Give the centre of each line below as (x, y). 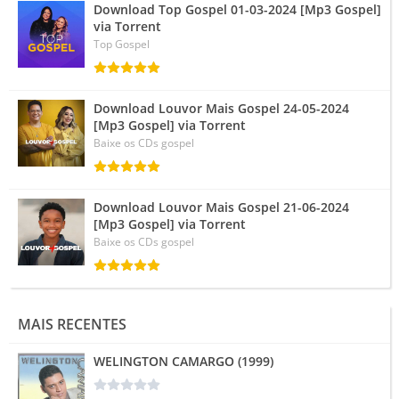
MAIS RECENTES (72, 324)
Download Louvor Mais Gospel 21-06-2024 (221, 207)
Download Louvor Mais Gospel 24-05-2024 (221, 108)
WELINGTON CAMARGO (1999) (183, 361)
